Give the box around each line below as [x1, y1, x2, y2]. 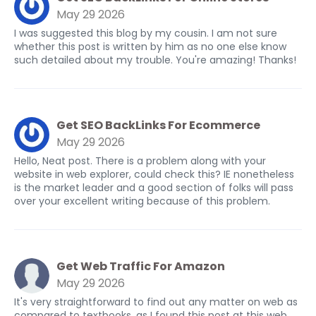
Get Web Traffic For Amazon [56, 258, 225, 274]
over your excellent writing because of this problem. [14, 194, 270, 208]
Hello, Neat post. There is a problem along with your [14, 154, 266, 168]
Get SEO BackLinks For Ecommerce [56, 117, 260, 133]
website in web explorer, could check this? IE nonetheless [14, 167, 294, 181]
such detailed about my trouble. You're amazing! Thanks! [14, 53, 296, 67]
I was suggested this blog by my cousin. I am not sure [14, 26, 277, 40]
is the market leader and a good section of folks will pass [14, 181, 293, 195]
